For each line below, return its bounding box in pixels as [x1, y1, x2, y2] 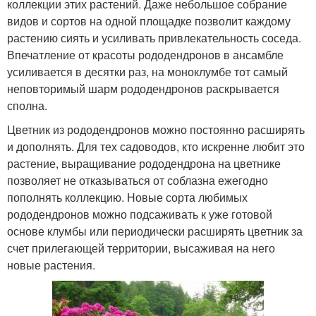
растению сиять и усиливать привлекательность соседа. [7, 30, 301, 46]
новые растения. [7, 257, 95, 273]
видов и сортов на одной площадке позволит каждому [7, 13, 291, 29]
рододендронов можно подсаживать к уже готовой [7, 206, 272, 222]
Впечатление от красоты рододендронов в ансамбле [7, 47, 284, 63]
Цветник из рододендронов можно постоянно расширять [7, 121, 305, 138]
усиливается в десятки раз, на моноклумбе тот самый [7, 63, 288, 80]
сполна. [7, 97, 47, 114]
